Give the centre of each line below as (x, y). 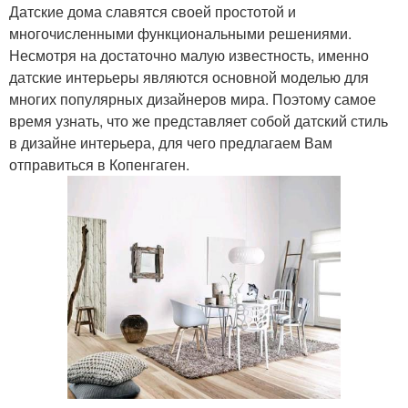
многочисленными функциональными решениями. (180, 33)
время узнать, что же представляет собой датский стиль (199, 121)
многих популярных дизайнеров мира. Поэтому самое (193, 99)
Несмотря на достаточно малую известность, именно (189, 55)
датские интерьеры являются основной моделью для (189, 77)
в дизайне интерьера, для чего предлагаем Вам (171, 143)
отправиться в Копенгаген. (99, 164)
